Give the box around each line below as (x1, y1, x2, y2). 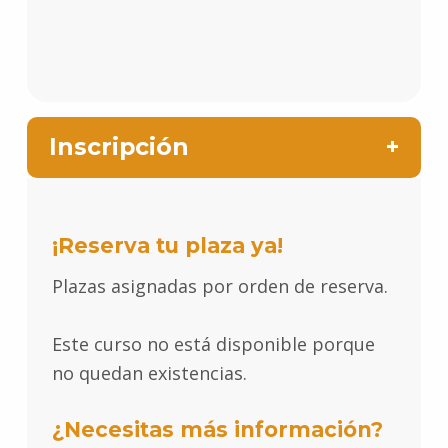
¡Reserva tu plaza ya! (51, 233, 283, 259)
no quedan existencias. (51, 361, 247, 386)
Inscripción (49, 132, 190, 162)
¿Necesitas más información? (51, 417, 383, 443)
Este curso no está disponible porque (51, 332, 375, 357)
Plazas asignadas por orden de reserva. (51, 274, 388, 299)
